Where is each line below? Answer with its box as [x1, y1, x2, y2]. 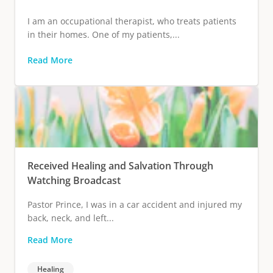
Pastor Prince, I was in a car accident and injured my [27, 198, 242, 210]
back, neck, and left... [27, 211, 114, 224]
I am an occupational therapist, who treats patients [27, 15, 236, 27]
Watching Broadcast [27, 174, 121, 188]
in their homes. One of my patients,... [27, 28, 180, 40]
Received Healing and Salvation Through [27, 159, 213, 173]
